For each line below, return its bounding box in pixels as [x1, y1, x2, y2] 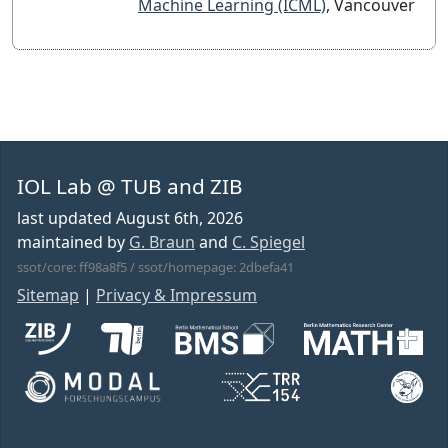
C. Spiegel [232, 231, 305, 254]
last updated [17, 207, 116, 230]
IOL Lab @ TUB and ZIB [17, 172, 243, 201]
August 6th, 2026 [116, 207, 243, 230]
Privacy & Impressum [96, 284, 257, 307]
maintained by [17, 231, 129, 254]
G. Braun [129, 231, 195, 254]
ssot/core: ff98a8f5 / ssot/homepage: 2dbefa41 [17, 258, 294, 277]
